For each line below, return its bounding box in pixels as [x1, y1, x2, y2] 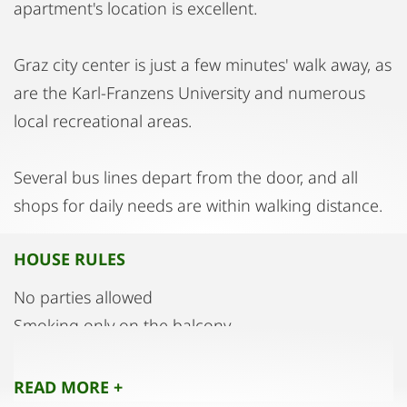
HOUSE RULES [14, 247, 125, 270]
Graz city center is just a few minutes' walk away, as [14, 53, 392, 75]
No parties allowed [14, 285, 153, 308]
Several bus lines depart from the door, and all [14, 165, 358, 188]
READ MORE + [14, 375, 123, 398]
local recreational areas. [14, 109, 192, 132]
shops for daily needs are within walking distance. [14, 194, 382, 216]
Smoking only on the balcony [14, 313, 231, 336]
